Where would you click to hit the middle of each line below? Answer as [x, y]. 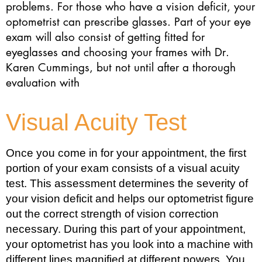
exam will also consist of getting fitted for [105, 37]
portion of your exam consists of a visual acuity [123, 168]
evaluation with [43, 82]
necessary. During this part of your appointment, [126, 229]
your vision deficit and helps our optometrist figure [130, 198]
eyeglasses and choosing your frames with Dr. [118, 52]
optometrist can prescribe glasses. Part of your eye [128, 22]
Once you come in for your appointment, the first [126, 153]
